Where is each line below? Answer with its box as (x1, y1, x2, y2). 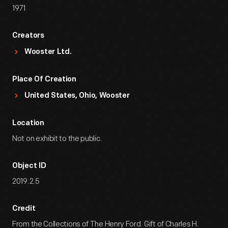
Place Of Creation (12, 76, 76, 83)
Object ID (12, 162, 46, 170)
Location (12, 120, 44, 127)
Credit (12, 205, 36, 213)
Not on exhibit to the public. (12, 134, 102, 144)
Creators (12, 32, 44, 40)
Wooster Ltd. (24, 48, 72, 56)
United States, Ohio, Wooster (24, 92, 130, 100)
